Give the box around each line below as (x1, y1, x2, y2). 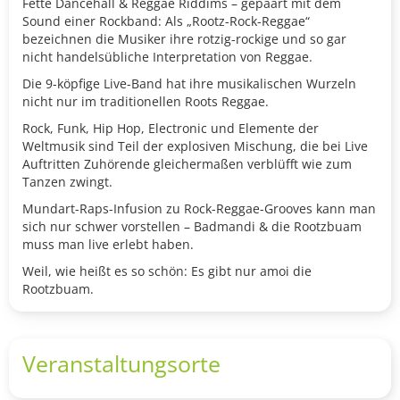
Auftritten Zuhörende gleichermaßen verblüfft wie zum (22, 154, 352, 172)
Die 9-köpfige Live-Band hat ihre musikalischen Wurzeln (22, 74, 356, 92)
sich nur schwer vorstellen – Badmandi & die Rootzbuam (22, 217, 362, 235)
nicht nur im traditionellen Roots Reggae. (22, 92, 269, 110)
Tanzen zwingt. (22, 172, 112, 190)
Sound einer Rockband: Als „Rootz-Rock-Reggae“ (22, 12, 310, 29)
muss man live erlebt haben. (22, 235, 194, 253)
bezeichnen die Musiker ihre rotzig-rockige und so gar (22, 29, 346, 47)
